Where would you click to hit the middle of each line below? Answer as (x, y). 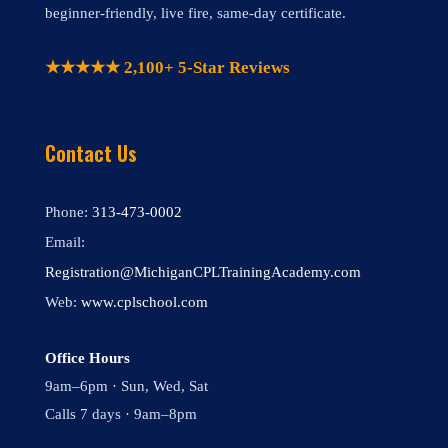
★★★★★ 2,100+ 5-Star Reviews (167, 67)
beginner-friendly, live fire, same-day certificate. (195, 13)
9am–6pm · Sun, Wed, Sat (126, 385)
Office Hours (87, 357)
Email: (65, 242)
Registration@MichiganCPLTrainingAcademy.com (203, 272)
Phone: (68, 212)
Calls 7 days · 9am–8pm (121, 413)
